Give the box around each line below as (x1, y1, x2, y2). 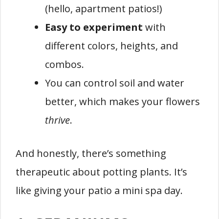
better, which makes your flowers (45, 95, 200, 108)
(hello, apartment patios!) (45, 2, 162, 15)
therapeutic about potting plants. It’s (16, 165, 187, 178)
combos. (45, 58, 84, 71)
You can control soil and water (45, 76, 184, 89)
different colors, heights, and (45, 39, 178, 52)
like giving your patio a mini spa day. (16, 184, 183, 197)
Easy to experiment (45, 21, 143, 34)
